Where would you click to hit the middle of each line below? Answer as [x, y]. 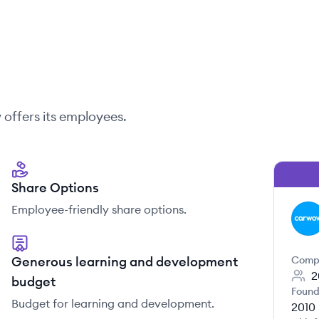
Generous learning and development [125, 262]
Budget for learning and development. [113, 303]
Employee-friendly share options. [99, 209]
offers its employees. [64, 116]
